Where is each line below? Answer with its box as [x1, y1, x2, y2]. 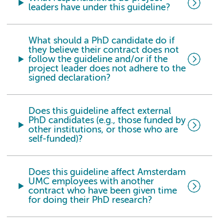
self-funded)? [28, 134, 83, 144]
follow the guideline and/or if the [28, 54, 168, 64]
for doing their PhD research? [28, 195, 153, 205]
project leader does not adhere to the [28, 64, 186, 73]
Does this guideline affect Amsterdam [28, 167, 186, 177]
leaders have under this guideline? [28, 2, 171, 12]
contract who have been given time [28, 186, 177, 196]
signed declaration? [28, 73, 111, 83]
